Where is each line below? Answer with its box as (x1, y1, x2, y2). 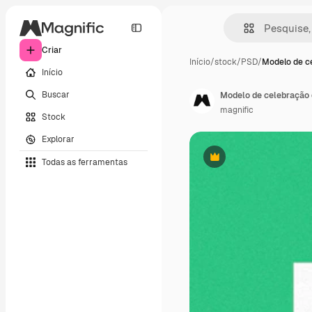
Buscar (42, 88, 70, 100)
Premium (213, 156, 250, 168)
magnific (220, 104, 253, 116)
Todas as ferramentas (42, 156, 127, 168)
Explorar (42, 133, 75, 145)
